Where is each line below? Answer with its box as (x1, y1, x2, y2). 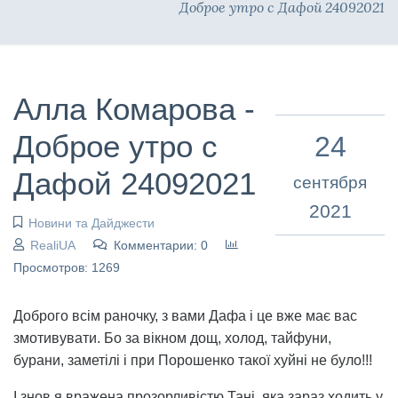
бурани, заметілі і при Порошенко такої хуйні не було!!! (13, 352, 372, 368)
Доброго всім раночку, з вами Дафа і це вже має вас (13, 307, 357, 323)
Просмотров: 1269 (13, 259, 120, 275)
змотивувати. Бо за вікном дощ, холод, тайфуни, (13, 330, 331, 346)
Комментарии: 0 (113, 237, 208, 252)
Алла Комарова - (13, 91, 255, 126)
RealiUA (29, 237, 76, 252)
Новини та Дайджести (28, 215, 155, 230)
